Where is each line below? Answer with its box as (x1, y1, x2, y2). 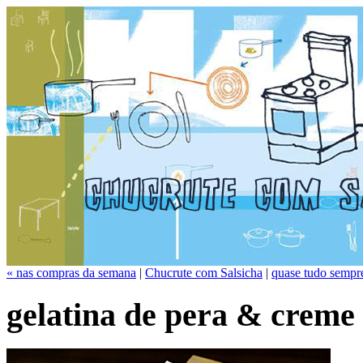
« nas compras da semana (6, 266, 136, 280)
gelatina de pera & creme (6, 296, 355, 333)
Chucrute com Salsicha (145, 266, 263, 280)
